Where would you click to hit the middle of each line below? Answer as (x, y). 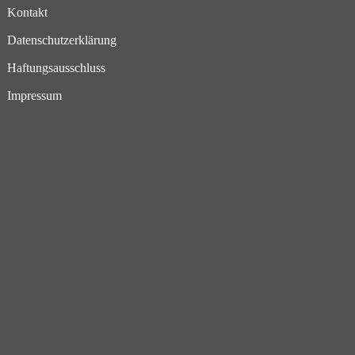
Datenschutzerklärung (62, 40)
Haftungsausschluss (57, 67)
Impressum (35, 95)
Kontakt (28, 12)
